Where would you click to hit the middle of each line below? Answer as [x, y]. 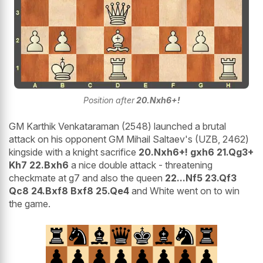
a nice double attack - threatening [141, 165]
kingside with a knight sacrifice [74, 152]
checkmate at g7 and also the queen [87, 178]
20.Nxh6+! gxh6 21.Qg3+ [196, 152]
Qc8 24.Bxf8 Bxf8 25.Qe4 [69, 190]
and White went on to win [184, 190]
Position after [109, 100]
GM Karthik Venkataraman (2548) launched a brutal [117, 126]
